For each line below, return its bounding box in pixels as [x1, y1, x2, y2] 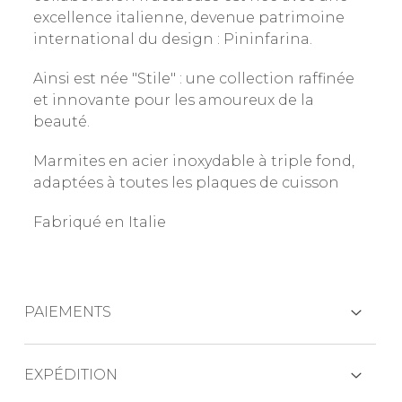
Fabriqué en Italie [32, 213, 166, 231]
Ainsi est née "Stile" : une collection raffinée [32, 69, 354, 87]
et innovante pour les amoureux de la [32, 91, 314, 109]
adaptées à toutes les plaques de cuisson [32, 173, 339, 191]
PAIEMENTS [23, 303, 111, 321]
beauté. [32, 112, 90, 130]
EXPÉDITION [23, 366, 118, 384]
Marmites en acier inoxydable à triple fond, [32, 152, 354, 170]
